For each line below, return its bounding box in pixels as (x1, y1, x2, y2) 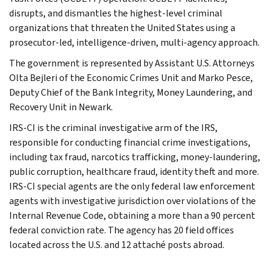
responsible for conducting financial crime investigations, (9, 135, 250, 149)
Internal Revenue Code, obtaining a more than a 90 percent (9, 208, 255, 222)
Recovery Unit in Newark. (9, 100, 113, 113)
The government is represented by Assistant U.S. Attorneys (9, 56, 255, 69)
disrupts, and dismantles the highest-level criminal (9, 6, 222, 19)
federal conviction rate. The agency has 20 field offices (9, 223, 234, 236)
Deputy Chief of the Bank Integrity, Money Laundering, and (9, 85, 252, 99)
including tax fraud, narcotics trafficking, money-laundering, (9, 150, 260, 163)
